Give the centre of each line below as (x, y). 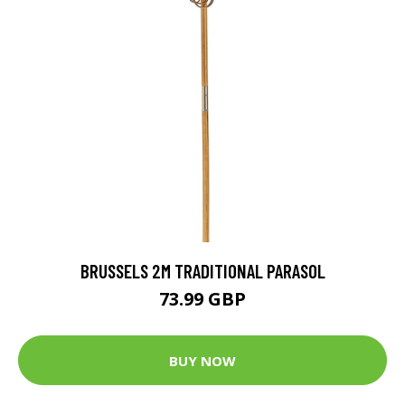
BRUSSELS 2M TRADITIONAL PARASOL (202, 271)
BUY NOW (202, 360)
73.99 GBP (202, 299)
